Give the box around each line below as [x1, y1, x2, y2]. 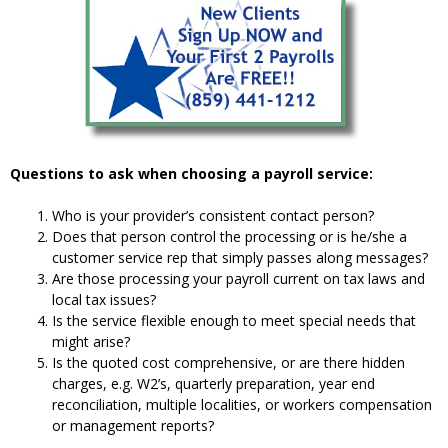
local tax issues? [52, 289, 156, 309]
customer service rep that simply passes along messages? [52, 247, 428, 267]
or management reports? [52, 415, 214, 435]
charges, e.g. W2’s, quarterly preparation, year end [52, 373, 375, 393]
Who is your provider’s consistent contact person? [52, 205, 374, 225]
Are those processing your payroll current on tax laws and [52, 268, 425, 288]
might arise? [52, 331, 130, 351]
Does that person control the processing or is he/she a [52, 226, 407, 246]
